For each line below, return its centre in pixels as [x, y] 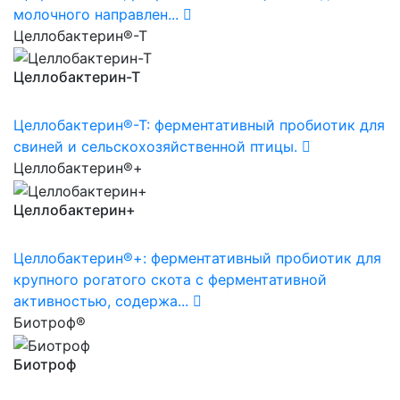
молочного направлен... [96, 14]
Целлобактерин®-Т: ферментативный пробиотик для [199, 125]
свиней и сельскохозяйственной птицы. [155, 147]
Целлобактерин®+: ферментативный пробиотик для [197, 258]
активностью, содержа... [101, 300]
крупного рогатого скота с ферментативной [170, 279]
